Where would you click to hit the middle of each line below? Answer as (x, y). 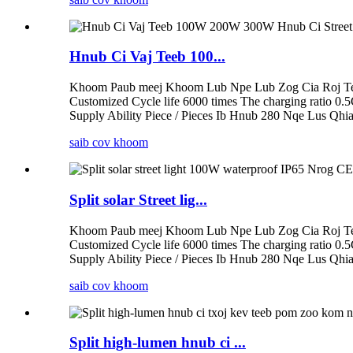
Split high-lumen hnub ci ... (158, 343)
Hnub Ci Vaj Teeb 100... (147, 57)
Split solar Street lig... (138, 199)
